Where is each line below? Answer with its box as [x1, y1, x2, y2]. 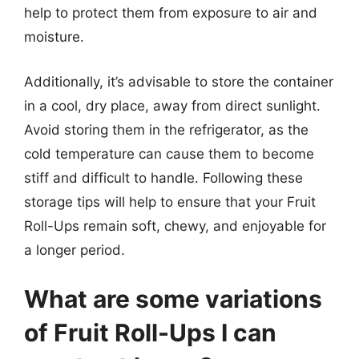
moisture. [24, 29, 84, 45]
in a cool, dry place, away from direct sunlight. [24, 97, 321, 114]
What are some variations [24, 284, 322, 313]
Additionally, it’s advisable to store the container [24, 73, 333, 90]
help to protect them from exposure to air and [24, 5, 317, 21]
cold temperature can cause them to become [24, 145, 314, 162]
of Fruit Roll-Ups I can [24, 318, 276, 347]
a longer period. [24, 241, 125, 258]
